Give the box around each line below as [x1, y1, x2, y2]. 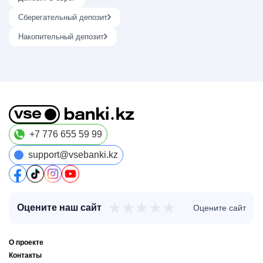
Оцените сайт [193, 203, 246, 213]
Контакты [9, 251, 42, 259]
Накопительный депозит [18, 32, 104, 41]
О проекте [9, 238, 43, 247]
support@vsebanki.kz [28, 149, 118, 160]
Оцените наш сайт [17, 202, 102, 213]
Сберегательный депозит [18, 12, 107, 22]
